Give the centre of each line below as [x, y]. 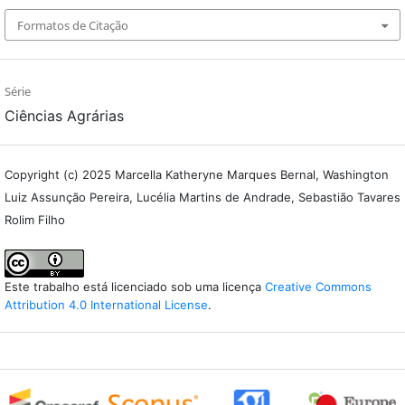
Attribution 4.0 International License [106, 304]
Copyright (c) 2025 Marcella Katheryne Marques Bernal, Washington [197, 174]
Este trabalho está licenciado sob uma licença [135, 286]
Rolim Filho [35, 219]
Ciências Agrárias [64, 115]
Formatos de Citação [73, 25]
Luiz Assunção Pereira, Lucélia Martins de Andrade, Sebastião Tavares [202, 197]
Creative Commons [318, 286]
